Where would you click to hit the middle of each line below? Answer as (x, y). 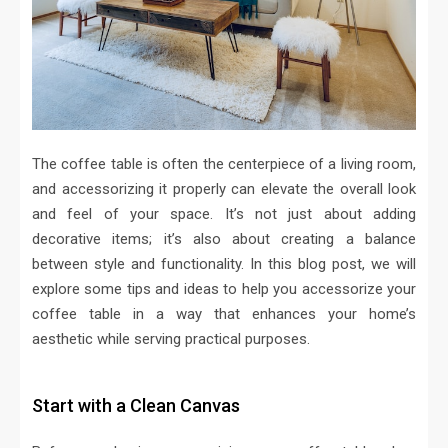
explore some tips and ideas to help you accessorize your (224, 289)
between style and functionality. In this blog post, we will (224, 264)
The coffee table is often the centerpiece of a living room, (224, 164)
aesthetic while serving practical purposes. (171, 339)
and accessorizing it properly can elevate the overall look (224, 189)
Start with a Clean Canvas (136, 406)
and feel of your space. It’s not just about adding (224, 214)
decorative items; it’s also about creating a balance (224, 239)
